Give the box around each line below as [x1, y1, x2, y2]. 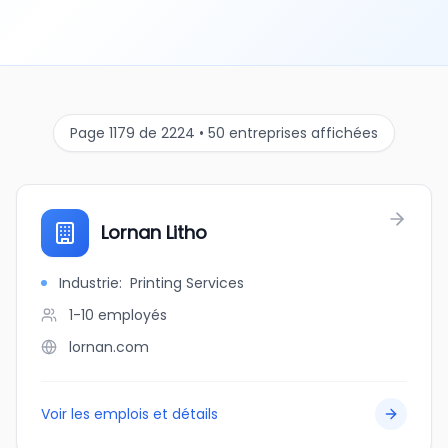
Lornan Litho [101, 220, 207, 245]
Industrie [59, 273, 119, 293]
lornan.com [69, 337, 149, 357]
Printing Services [130, 273, 244, 293]
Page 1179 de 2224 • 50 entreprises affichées [70, 123, 378, 143]
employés [98, 305, 167, 325]
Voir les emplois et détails [41, 404, 218, 424]
